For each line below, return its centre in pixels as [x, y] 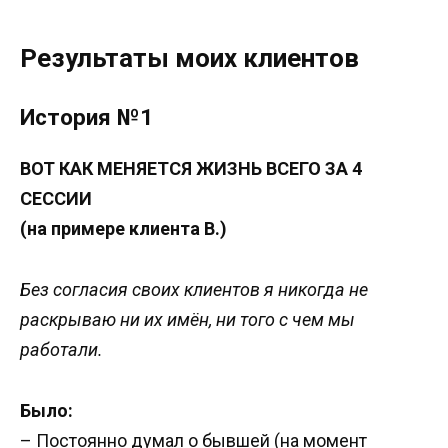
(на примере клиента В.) [123, 229]
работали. [61, 350]
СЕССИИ [56, 199]
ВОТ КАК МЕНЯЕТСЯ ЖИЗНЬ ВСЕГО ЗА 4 [191, 169]
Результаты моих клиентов [189, 57]
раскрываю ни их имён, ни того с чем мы [187, 320]
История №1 [86, 116]
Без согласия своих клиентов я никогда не [194, 290]
